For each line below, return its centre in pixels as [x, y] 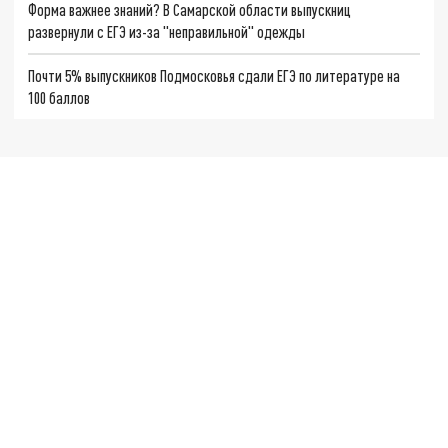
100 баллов [59, 97]
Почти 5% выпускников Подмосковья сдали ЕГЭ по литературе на [214, 75]
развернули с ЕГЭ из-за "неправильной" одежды [167, 32]
